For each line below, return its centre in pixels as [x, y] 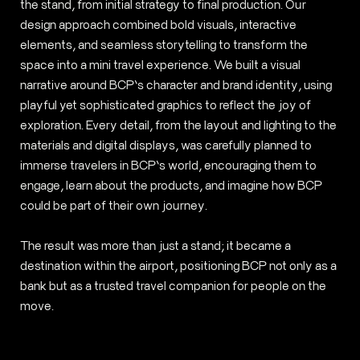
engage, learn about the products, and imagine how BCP [171, 185]
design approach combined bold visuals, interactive [158, 24]
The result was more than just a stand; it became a [155, 245]
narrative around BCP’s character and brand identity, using [176, 84]
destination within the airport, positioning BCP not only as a [178, 265]
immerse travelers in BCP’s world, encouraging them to [168, 165]
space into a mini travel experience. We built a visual [160, 64]
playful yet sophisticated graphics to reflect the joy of [165, 104]
